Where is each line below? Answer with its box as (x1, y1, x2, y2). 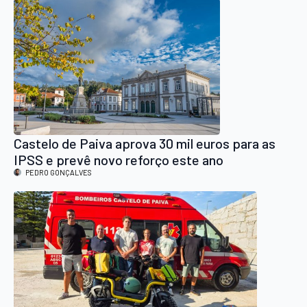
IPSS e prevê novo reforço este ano (14, 151, 223, 168)
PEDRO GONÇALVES (25, 167, 92, 177)
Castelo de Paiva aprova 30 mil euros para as (14, 134, 275, 151)
